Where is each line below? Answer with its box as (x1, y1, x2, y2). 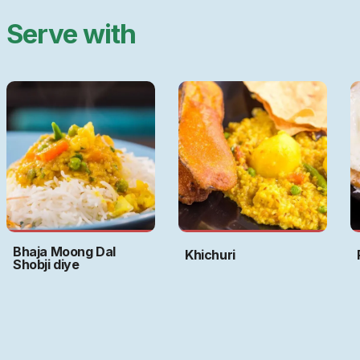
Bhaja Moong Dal (13, 243, 116, 260)
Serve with (6, 18, 136, 51)
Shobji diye (13, 256, 80, 273)
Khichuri (185, 247, 235, 264)
